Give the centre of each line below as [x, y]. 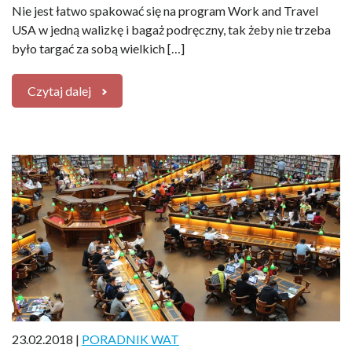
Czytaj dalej [59, 90]
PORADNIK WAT [130, 339]
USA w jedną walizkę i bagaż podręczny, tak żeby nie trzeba [171, 29]
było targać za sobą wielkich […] [98, 48]
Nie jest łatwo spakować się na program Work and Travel [165, 10]
